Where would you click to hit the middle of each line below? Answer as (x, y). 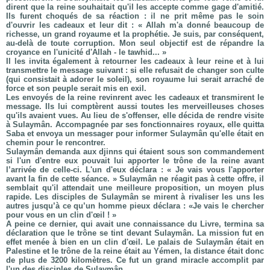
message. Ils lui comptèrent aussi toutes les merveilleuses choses (135, 106)
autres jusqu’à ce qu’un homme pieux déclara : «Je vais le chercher (135, 206)
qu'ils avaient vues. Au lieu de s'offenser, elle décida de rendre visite (135, 115)
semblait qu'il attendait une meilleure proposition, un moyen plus (135, 188)
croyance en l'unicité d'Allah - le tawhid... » (86, 52)
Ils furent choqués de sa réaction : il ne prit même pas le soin (135, 16)
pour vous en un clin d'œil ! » (61, 215)
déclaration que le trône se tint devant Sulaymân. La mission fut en (135, 233)
